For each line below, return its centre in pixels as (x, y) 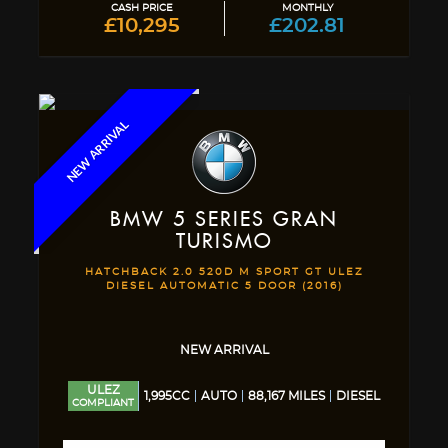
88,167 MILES (286, 396)
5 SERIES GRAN (251, 220)
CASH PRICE (141, 8)
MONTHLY (307, 8)
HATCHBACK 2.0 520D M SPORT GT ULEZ (224, 272)
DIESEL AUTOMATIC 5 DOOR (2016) (224, 286)
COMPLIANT (103, 403)
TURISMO (224, 242)
